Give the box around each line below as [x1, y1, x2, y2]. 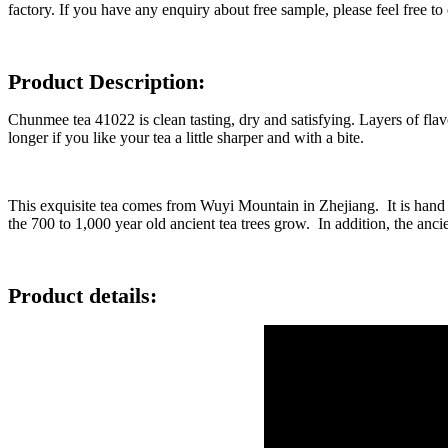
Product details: [8, 282, 157, 308]
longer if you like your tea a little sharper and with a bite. [8, 128, 368, 146]
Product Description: [8, 68, 205, 94]
